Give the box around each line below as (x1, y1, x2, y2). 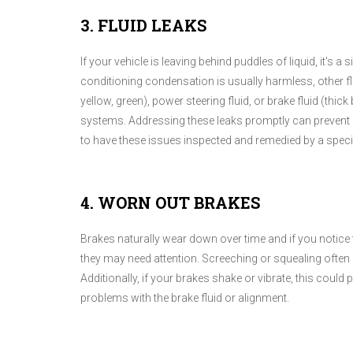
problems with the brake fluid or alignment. (80, 291, 289, 304)
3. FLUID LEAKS (80, 14, 206, 35)
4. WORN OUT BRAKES (80, 192, 260, 214)
